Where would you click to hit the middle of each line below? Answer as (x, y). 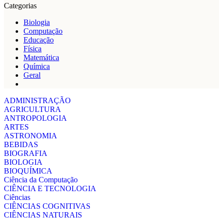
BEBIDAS (21, 144)
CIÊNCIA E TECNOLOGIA (50, 188)
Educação (39, 40)
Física (33, 49)
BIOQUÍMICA (28, 171)
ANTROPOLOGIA (35, 118)
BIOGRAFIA (26, 153)
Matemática (41, 57)
